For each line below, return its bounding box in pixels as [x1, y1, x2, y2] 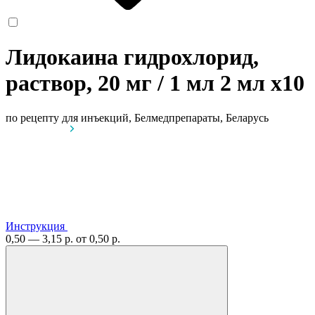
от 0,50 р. [76, 232, 120, 245]
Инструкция [6, 219, 65, 232]
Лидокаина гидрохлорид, [6, 44, 259, 70]
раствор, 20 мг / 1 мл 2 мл [6, 70, 271, 96]
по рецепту [6, 111, 59, 124]
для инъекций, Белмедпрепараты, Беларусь [62, 111, 269, 124]
